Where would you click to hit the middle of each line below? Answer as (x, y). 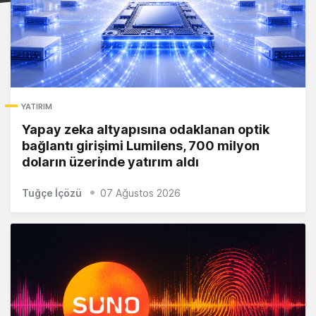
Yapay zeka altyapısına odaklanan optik (146, 130)
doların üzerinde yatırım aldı (110, 162)
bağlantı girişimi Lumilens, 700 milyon (141, 146)
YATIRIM (37, 107)
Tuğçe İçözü (52, 193)
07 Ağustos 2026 (140, 193)
